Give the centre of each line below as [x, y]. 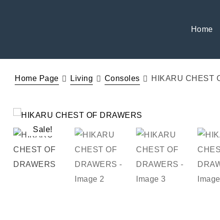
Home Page [37, 78]
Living [82, 78]
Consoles [122, 78]
